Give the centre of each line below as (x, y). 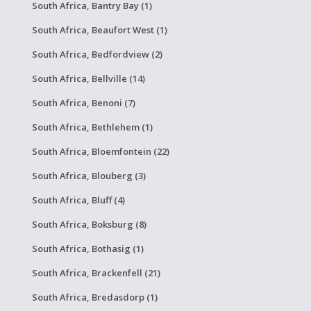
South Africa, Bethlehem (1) (92, 127)
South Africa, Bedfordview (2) (97, 54)
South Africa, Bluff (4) (78, 200)
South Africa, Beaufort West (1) (99, 30)
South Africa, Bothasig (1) (87, 249)
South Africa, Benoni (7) (83, 103)
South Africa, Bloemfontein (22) (100, 151)
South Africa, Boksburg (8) (89, 224)
